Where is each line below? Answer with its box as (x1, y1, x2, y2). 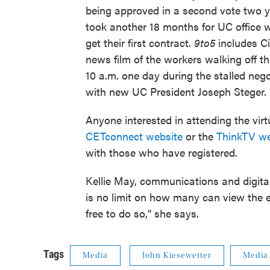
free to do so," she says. (86, 206, 199, 221)
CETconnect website (86, 128, 183, 144)
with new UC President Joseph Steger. (86, 84, 266, 99)
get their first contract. (86, 35, 194, 51)
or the (183, 128, 216, 144)
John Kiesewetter (142, 251, 212, 261)
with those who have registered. (86, 145, 237, 160)
